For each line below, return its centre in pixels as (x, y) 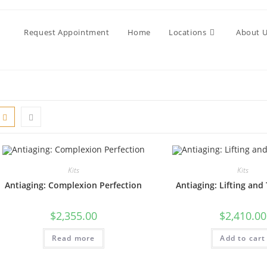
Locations (187, 32)
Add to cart (243, 238)
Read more (73, 238)
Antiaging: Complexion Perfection (74, 185)
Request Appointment (67, 32)
